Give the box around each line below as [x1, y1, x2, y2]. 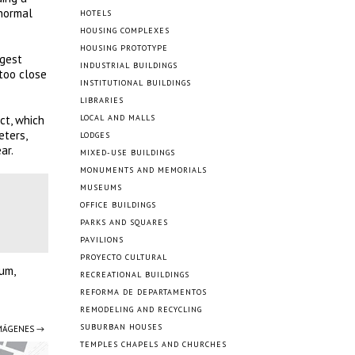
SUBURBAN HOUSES [80, 322, 162, 332]
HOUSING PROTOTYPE [80, 43, 168, 53]
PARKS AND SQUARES [80, 217, 168, 227]
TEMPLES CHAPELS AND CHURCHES [80, 339, 227, 349]
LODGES [80, 130, 110, 140]
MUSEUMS [80, 182, 122, 193]
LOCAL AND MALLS [80, 113, 155, 123]
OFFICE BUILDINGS [80, 200, 156, 210]
